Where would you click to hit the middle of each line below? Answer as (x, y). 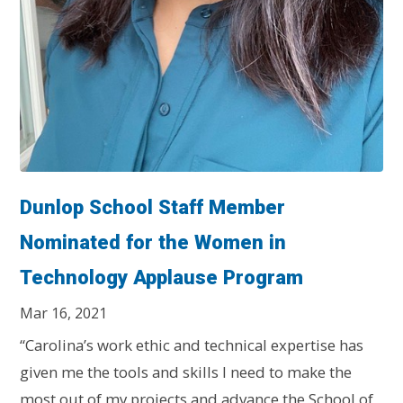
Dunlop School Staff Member (153, 207)
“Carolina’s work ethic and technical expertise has (192, 345)
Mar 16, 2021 (64, 313)
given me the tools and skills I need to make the (186, 372)
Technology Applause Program (162, 277)
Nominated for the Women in (153, 242)
